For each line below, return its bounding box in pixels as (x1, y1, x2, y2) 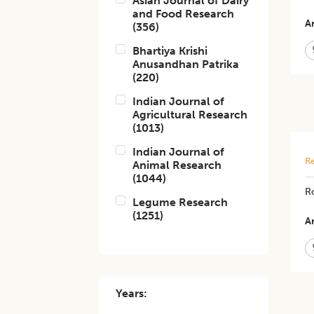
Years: (116, 287, 148, 300)
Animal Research (132, 158, 222, 172)
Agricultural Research (132, 108, 248, 121)
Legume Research (132, 196, 228, 209)
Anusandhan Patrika (132, 57, 240, 71)
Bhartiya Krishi (132, 44, 208, 57)
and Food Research (132, 7, 235, 20)
